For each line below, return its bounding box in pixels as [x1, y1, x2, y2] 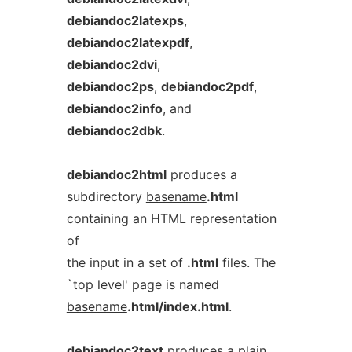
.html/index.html [126, 299, 229, 314]
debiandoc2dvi [66, 57, 157, 72]
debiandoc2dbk [66, 123, 162, 138]
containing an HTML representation [66, 211, 277, 226]
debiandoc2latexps [66, 13, 184, 28]
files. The [218, 255, 276, 270]
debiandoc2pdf [160, 79, 254, 94]
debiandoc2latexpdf [66, 35, 189, 50]
